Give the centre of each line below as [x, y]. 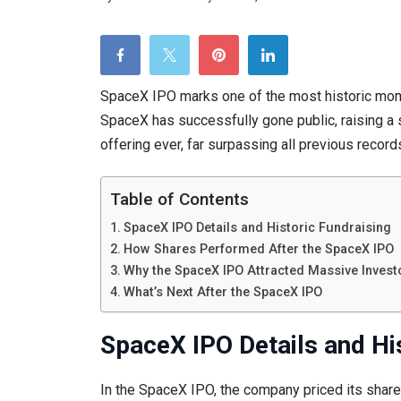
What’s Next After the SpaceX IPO [222, 292]
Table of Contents [179, 199]
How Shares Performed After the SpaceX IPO [258, 249]
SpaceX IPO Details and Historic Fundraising [257, 227]
